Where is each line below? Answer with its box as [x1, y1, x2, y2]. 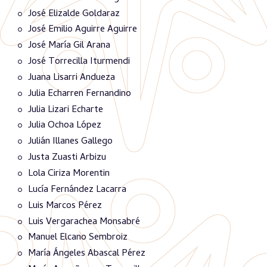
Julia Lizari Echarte [28, 102, 103, 118]
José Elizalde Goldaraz [28, 6, 120, 22]
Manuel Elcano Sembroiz [28, 230, 128, 246]
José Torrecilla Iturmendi [28, 54, 130, 70]
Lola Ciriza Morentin [28, 166, 110, 182]
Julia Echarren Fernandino [28, 86, 131, 102]
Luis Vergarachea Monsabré [28, 214, 140, 230]
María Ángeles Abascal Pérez [28, 246, 145, 262]
